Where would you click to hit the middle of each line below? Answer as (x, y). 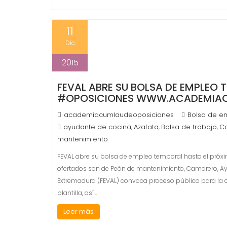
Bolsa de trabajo (189, 127)
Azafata (146, 127)
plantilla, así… (77, 193)
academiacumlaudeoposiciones (119, 115)
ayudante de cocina (97, 127)
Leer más (79, 212)
